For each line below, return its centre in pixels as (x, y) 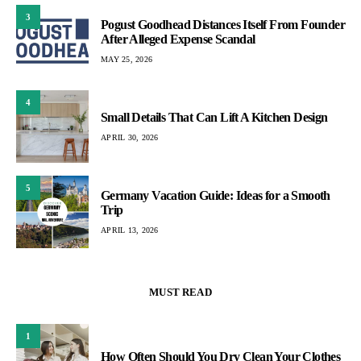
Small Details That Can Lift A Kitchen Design (214, 117)
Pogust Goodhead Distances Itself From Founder (223, 24)
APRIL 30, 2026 (130, 137)
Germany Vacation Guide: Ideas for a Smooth (216, 195)
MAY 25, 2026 (127, 59)
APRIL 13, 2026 (130, 230)
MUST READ (180, 292)
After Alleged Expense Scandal (178, 39)
